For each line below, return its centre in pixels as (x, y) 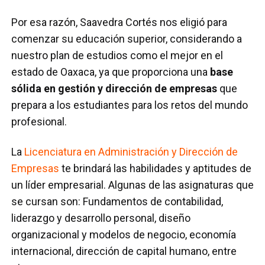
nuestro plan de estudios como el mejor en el (117, 55)
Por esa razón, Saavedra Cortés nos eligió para (119, 22)
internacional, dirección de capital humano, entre (124, 251)
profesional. (41, 121)
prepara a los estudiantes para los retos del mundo (130, 105)
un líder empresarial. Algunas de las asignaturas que (133, 185)
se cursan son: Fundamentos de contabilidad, (117, 201)
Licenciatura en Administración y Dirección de (131, 151)
